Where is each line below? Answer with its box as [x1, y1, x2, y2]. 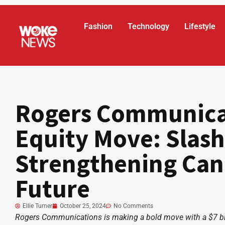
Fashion [84, 22, 113, 31]
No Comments [114, 202, 153, 209]
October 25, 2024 [60, 202, 106, 209]
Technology [128, 22, 170, 31]
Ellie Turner [23, 202, 52, 209]
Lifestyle [184, 22, 216, 31]
